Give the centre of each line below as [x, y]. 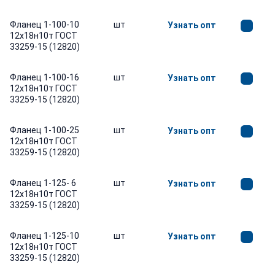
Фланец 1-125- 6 [43, 183]
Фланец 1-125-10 [45, 236]
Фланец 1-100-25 [45, 130]
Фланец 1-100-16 [45, 77]
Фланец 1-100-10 [45, 25]
